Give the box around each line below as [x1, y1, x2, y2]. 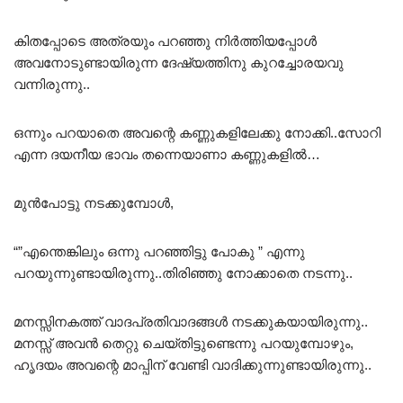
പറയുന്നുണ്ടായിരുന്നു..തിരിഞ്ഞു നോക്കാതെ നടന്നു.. [13, 264, 353, 281]
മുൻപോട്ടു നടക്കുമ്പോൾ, [13, 194, 174, 210]
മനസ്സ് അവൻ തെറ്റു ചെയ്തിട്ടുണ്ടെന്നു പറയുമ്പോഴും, [13, 335, 354, 351]
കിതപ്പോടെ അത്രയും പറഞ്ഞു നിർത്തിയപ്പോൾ [13, 32, 317, 49]
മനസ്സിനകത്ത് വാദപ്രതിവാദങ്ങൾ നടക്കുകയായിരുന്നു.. [13, 313, 368, 329]
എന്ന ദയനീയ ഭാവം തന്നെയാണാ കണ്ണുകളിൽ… [13, 146, 320, 162]
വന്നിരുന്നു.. [13, 76, 90, 92]
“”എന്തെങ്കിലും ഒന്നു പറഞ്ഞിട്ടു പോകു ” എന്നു [13, 243, 305, 259]
